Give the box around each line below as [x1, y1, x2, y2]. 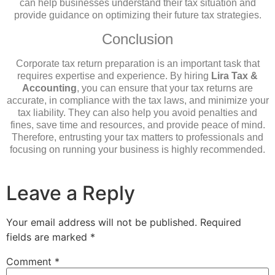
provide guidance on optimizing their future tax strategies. [14, 10, 261, 21]
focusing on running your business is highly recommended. [10, 144, 265, 155]
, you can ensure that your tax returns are [77, 82, 253, 93]
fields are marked [6, 231, 90, 244]
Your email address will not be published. [6, 216, 197, 229]
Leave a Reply [6, 181, 135, 206]
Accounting [22, 82, 77, 93]
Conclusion [102, 30, 173, 47]
